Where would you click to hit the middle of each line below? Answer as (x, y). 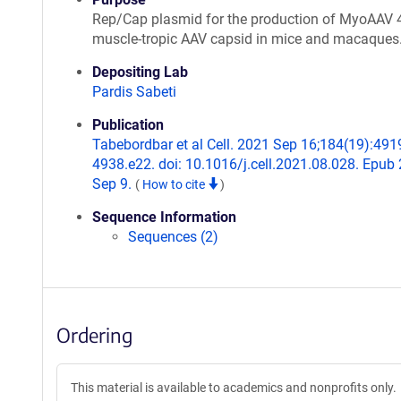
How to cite (175, 184)
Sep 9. (114, 184)
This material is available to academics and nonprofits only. (234, 388)
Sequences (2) (173, 237)
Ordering (94, 335)
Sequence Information (164, 217)
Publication (128, 125)
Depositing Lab (140, 72)
